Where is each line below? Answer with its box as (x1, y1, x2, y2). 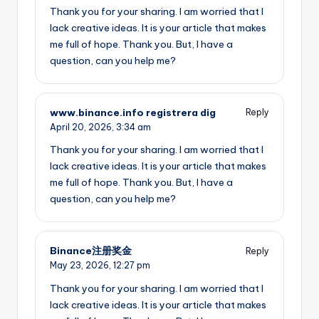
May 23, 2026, (50, 260, 113, 271)
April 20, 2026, (50, 121, 116, 132)
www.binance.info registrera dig (50, 105, 216, 119)
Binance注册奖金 (50, 244, 132, 258)
